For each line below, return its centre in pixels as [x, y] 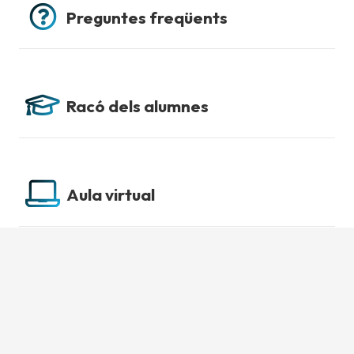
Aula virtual [111, 195]
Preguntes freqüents [147, 17]
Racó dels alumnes [137, 106]
